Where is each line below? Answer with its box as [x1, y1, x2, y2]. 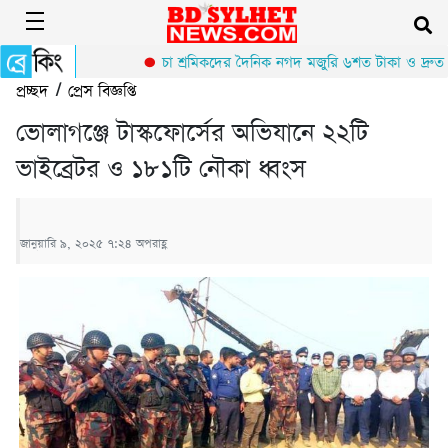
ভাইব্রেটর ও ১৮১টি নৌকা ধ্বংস [16, 151, 306, 187]
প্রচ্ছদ [16, 79, 48, 103]
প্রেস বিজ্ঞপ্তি [68, 79, 136, 103]
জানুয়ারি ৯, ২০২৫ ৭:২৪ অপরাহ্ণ [20, 235, 167, 252]
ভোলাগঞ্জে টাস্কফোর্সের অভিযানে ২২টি [16, 115, 368, 151]
